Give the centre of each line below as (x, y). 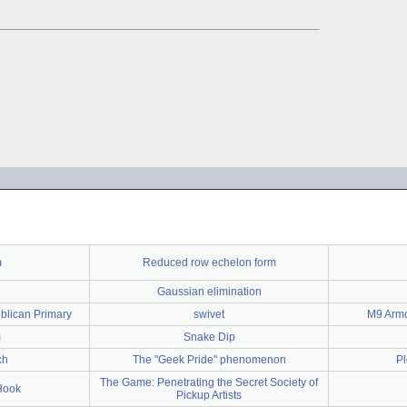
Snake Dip (209, 337)
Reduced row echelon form (209, 263)
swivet (209, 314)
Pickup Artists (209, 395)
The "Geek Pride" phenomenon (209, 360)
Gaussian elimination (209, 292)
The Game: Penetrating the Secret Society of (209, 382)
